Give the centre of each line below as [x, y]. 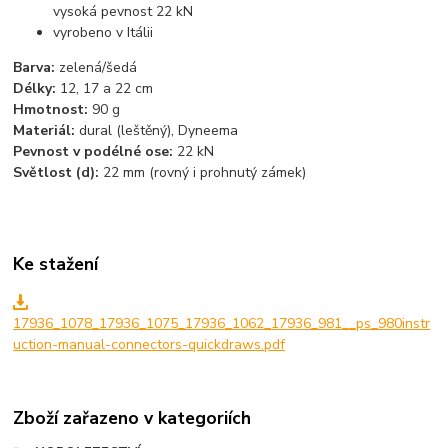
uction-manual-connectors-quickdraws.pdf [149, 344]
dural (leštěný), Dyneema [157, 131]
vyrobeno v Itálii [103, 33]
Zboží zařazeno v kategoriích [132, 418]
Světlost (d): [56, 173]
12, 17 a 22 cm [105, 89]
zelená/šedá [96, 68]
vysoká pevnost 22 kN [123, 12]
